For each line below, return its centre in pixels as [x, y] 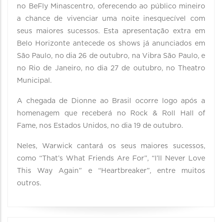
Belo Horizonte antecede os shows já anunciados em [111, 44]
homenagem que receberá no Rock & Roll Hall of [111, 113]
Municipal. [35, 81]
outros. [29, 183]
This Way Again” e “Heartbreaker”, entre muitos [111, 171]
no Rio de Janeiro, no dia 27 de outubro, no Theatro [111, 68]
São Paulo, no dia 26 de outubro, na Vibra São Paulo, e [111, 56]
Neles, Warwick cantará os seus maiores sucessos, [111, 146]
